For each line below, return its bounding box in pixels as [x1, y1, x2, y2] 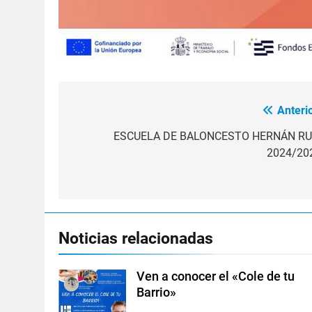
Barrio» [136, 285, 177, 299]
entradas [72, 154, 138, 174]
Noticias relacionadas [58, 228, 213, 248]
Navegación [72, 104, 161, 124]
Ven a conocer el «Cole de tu [136, 269, 295, 283]
